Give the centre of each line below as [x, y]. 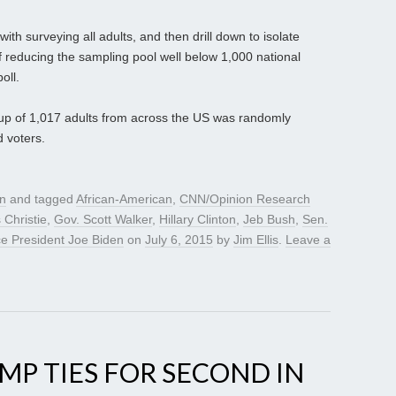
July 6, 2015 [179, 240]
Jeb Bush [269, 220]
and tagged [41, 199]
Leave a [308, 240]
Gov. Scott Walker [103, 220]
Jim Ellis [256, 240]
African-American [124, 199]
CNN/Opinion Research [245, 199]
